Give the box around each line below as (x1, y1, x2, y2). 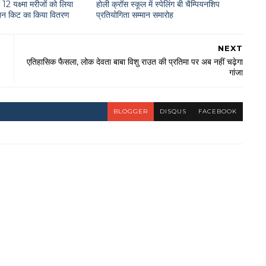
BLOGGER (113, 107, 148, 115)
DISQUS (160, 107, 186, 115)
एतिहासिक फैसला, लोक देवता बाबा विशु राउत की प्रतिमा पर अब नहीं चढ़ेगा (27, 56, 243, 67)
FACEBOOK (198, 107, 237, 115)
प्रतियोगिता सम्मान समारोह (96, 9, 173, 20)
